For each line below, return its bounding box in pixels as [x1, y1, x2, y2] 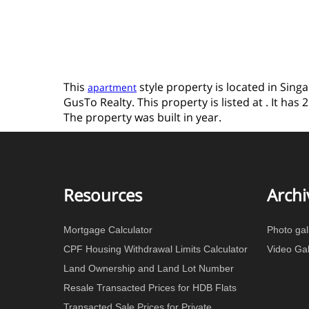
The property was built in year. [63, 109, 221, 125]
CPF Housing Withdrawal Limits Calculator [63, 243, 248, 255]
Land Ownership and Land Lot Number [63, 263, 234, 274]
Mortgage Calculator [63, 224, 152, 235]
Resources [63, 183, 142, 206]
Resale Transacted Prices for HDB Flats [63, 282, 237, 293]
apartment [88, 80, 137, 94]
